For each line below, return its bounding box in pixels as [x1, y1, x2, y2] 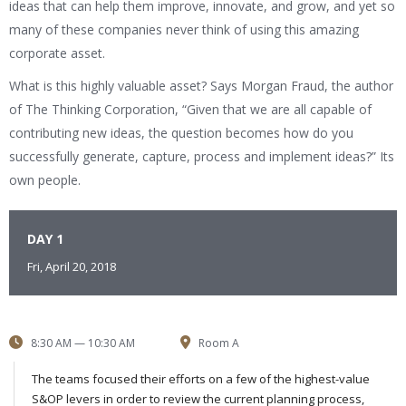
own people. [9, 171, 81, 189]
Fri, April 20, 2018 [27, 258, 116, 275]
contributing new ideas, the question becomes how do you [9, 124, 353, 142]
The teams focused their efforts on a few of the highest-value [32, 371, 370, 388]
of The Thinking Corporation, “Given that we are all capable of [9, 101, 372, 119]
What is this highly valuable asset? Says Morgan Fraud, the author [9, 77, 393, 95]
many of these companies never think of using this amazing [9, 21, 359, 39]
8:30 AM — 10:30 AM [28, 335, 135, 352]
